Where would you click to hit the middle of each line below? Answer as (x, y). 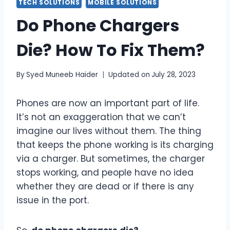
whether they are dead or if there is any (105, 187)
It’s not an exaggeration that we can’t (101, 117)
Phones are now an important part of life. (108, 103)
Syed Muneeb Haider (62, 75)
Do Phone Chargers (98, 25)
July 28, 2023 (174, 75)
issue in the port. (54, 200)
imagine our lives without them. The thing (109, 131)
